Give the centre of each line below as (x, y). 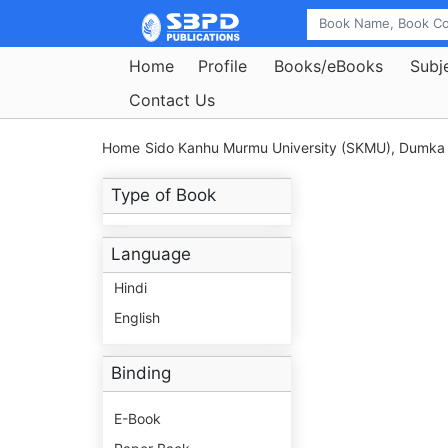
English (137, 318)
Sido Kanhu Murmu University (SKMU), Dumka (295, 148)
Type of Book (163, 195)
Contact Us (172, 99)
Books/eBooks (328, 65)
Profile (222, 65)
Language (151, 254)
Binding (141, 373)
